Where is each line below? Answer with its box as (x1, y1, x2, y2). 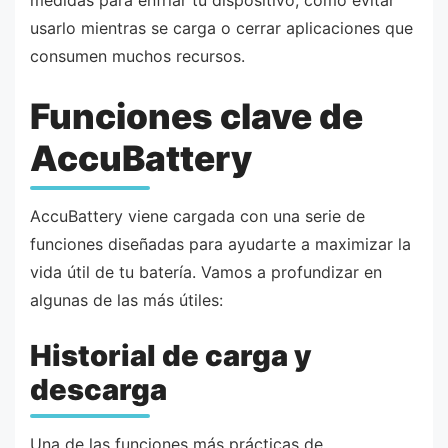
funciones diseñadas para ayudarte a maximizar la (30, 233, 411, 254)
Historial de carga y (30, 338, 312, 374)
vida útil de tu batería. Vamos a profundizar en (30, 261, 382, 282)
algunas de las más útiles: (30, 289, 223, 310)
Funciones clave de (30, 95, 363, 138)
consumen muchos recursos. (30, 45, 245, 66)
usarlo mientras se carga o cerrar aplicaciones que (30, 17, 413, 38)
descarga (30, 372, 167, 408)
